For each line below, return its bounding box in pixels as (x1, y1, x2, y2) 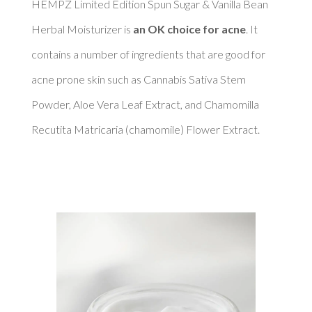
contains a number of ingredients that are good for (31, 47, 265, 61)
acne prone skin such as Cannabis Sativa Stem (31, 72, 246, 86)
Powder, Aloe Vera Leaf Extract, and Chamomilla (31, 97, 259, 111)
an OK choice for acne (132, 22, 246, 36)
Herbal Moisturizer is (31, 22, 133, 36)
